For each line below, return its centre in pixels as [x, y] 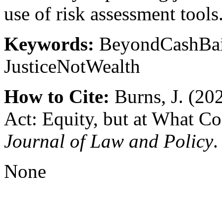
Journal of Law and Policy [109, 141]
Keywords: [49, 44]
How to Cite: [57, 97]
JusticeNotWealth [72, 66]
